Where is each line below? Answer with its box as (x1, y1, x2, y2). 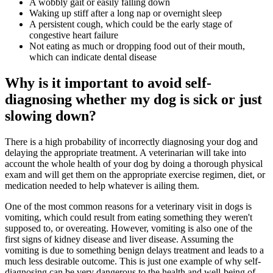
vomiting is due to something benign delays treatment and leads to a (5, 245, 264, 256)
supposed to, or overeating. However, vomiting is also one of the (5, 223, 252, 234)
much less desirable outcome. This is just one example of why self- (5, 256, 261, 267)
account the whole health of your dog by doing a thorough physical (5, 158, 263, 169)
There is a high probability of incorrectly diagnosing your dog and (5, 136, 258, 147)
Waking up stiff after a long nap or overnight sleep (29, 8, 222, 19)
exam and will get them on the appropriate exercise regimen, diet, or (5, 169, 265, 180)
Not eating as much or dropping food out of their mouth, (29, 41, 245, 52)
